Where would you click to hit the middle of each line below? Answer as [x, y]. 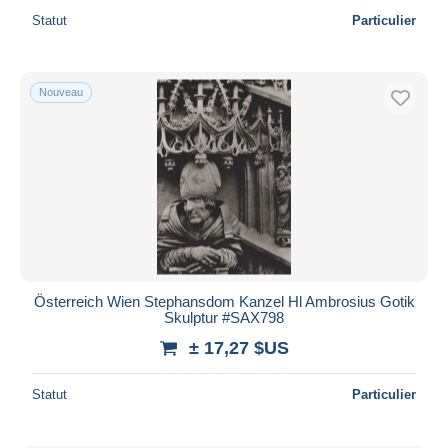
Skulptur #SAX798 [224, 317]
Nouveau [61, 91]
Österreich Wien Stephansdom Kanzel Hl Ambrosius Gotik [224, 301]
